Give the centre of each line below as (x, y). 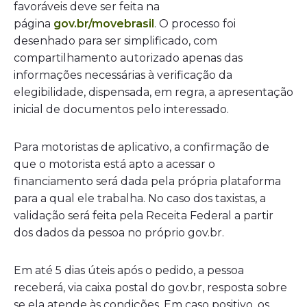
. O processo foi (195, 23)
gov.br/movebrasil (104, 23)
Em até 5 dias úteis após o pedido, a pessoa (129, 270)
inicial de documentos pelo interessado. (121, 109)
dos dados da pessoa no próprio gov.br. (119, 232)
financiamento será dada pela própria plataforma (147, 181)
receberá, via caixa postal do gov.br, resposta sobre (150, 287)
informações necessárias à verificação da (123, 75)
